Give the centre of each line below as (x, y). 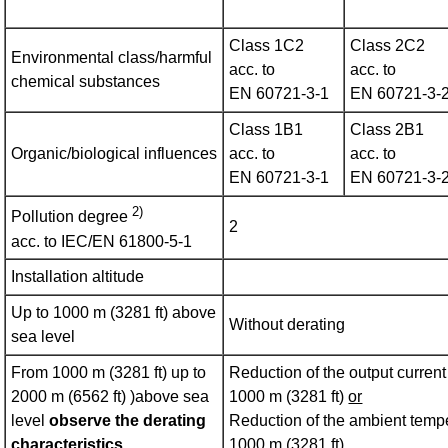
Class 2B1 (387, 130)
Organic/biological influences (114, 154)
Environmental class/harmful (112, 58)
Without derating (287, 325)
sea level (43, 337)
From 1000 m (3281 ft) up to (109, 373)
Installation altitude (78, 277)
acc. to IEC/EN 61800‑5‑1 (102, 241)
